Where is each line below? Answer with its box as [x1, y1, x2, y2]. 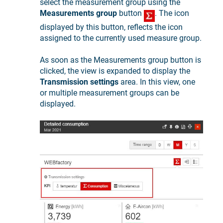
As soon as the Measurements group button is [40, 55, 201, 65]
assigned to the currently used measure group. [40, 33, 202, 43]
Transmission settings [40, 77, 118, 87]
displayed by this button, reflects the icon [40, 22, 183, 32]
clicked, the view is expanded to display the [40, 66, 190, 76]
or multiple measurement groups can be [40, 88, 179, 98]
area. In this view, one [118, 77, 195, 87]
